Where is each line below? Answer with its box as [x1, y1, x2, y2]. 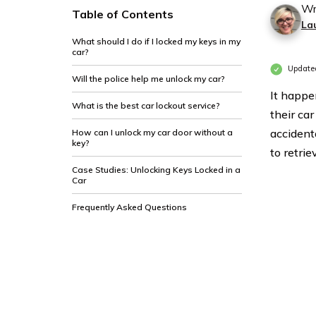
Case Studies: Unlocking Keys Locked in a [72, 164, 241, 175]
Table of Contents [72, 7, 174, 21]
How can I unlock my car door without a [72, 127, 233, 138]
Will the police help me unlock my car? [72, 73, 225, 84]
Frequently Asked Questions [72, 202, 187, 212]
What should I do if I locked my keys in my [72, 36, 241, 47]
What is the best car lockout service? [72, 100, 222, 111]
